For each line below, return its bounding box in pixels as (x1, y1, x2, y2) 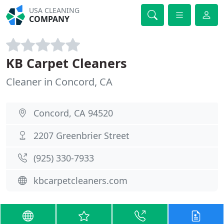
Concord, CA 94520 (33, 107, 113, 119)
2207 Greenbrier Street (33, 129, 129, 141)
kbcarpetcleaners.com (33, 174, 127, 186)
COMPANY (29, 13, 70, 24)
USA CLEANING (29, 5, 80, 15)
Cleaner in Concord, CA (6, 75, 112, 88)
